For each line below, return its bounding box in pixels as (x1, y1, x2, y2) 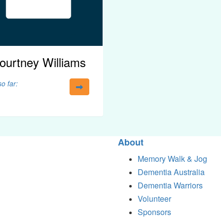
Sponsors (138, 206, 171, 218)
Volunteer (138, 192, 171, 204)
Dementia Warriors (138, 179, 203, 191)
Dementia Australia (138, 166, 205, 178)
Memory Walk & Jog (138, 152, 207, 164)
